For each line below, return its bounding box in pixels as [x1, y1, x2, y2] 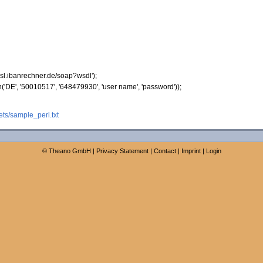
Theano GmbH [48, 147, 91, 154]
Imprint [181, 147, 201, 154]
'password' [141, 83, 175, 91]
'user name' [101, 83, 138, 91]
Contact [153, 147, 176, 154]
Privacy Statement [96, 147, 149, 154]
